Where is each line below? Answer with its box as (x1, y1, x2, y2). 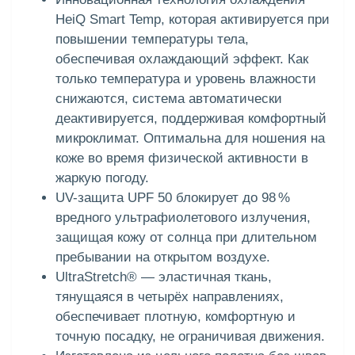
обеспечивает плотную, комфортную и (55, 309, 296, 325)
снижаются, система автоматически (55, 91, 282, 107)
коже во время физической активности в (55, 151, 308, 166)
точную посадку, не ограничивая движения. (55, 329, 325, 345)
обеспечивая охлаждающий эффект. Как (55, 52, 308, 67)
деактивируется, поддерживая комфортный (55, 111, 326, 127)
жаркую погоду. (55, 170, 149, 186)
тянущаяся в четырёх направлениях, (55, 289, 284, 305)
